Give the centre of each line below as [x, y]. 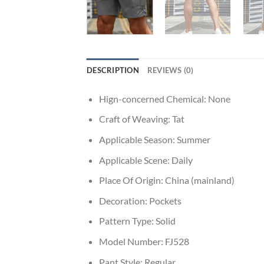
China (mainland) [199, 180]
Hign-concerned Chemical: [153, 98]
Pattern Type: [127, 221]
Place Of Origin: [132, 180]
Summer [193, 140]
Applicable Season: [138, 140]
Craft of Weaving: [135, 119]
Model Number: [132, 242]
